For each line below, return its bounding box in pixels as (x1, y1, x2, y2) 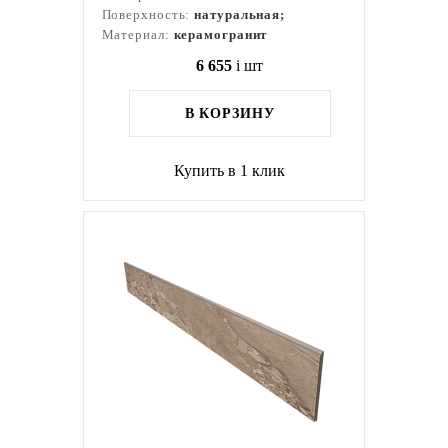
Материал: (101, 27, 174, 42)
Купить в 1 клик (174, 162, 286, 179)
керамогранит (173, 27, 268, 42)
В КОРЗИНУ (184, 106, 275, 121)
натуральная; (194, 7, 286, 22)
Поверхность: (101, 7, 195, 22)
